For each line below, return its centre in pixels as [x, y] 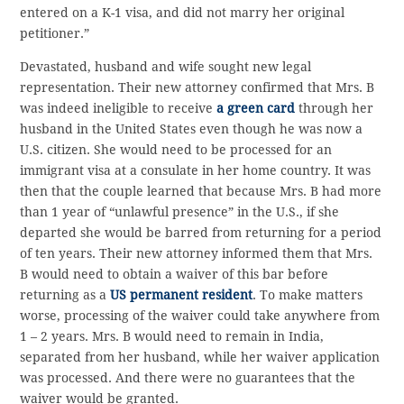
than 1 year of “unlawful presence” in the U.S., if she [180, 212]
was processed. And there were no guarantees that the [188, 378]
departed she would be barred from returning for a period [201, 233]
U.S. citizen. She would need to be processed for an [176, 150]
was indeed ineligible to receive [119, 109]
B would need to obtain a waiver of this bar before [174, 275]
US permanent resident [182, 295]
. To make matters [308, 295]
